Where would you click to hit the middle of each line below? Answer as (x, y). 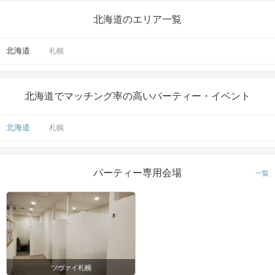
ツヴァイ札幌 (71, 268)
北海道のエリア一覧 (137, 20)
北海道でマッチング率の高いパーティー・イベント (137, 96)
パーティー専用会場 (137, 173)
